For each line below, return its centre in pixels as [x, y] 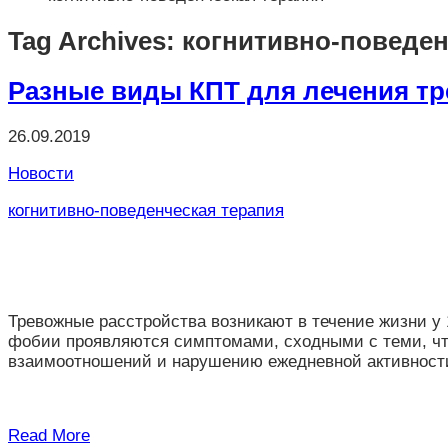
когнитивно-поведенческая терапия [146, 210]
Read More [49, 435]
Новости [41, 173]
